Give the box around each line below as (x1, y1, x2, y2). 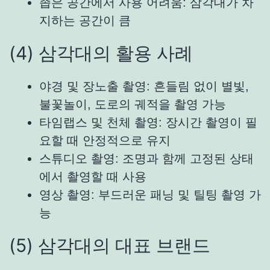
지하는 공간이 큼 (39, 14, 131, 28)
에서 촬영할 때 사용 (39, 169, 146, 183)
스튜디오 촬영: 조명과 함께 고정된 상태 (39, 151, 254, 165)
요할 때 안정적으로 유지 (39, 133, 171, 147)
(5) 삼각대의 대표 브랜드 (9, 234, 210, 256)
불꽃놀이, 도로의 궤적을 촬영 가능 (39, 97, 226, 111)
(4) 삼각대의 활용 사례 (9, 42, 193, 64)
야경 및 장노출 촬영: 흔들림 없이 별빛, (39, 79, 249, 93)
